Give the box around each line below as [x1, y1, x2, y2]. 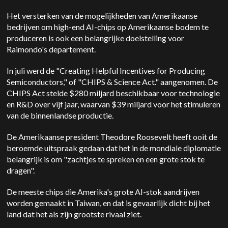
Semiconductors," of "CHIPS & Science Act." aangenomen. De [7, 77, 218, 87]
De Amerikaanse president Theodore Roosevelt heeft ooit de [7, 132, 218, 141]
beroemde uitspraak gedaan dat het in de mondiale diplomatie [7, 143, 221, 153]
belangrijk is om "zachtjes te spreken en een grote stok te [7, 154, 205, 164]
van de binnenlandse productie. [7, 110, 114, 120]
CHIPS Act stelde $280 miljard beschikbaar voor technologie [7, 88, 220, 98]
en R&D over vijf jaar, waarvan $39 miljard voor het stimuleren [7, 99, 221, 109]
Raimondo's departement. [7, 44, 96, 54]
